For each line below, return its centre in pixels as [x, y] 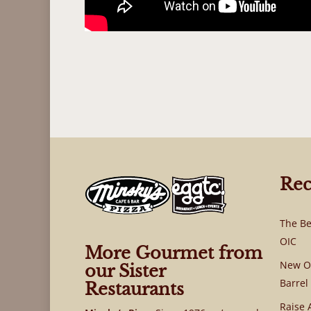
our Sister [125, 271]
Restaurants [134, 289]
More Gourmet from [174, 253]
